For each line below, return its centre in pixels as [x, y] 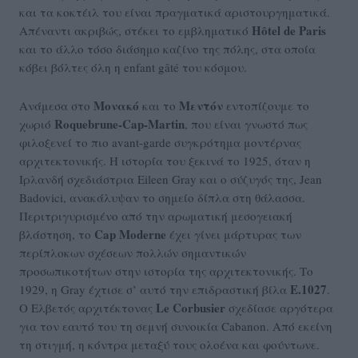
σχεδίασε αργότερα [281, 308]
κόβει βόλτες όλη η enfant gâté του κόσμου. [133, 68]
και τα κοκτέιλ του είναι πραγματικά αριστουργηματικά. [175, 12]
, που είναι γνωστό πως [246, 124]
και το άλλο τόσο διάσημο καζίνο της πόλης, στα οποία [167, 49]
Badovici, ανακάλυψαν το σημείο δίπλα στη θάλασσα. [162, 198]
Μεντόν [199, 106]
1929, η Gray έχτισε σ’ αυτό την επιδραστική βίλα [155, 290]
